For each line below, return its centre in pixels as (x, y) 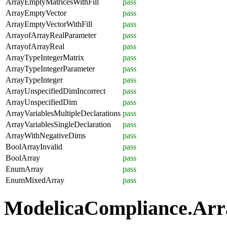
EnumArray (25, 169)
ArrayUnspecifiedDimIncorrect (55, 91)
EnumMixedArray (35, 180)
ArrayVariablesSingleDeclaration (58, 125)
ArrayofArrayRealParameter (51, 35)
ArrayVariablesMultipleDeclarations (63, 113)
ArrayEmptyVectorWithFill (49, 24)
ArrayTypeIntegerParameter (50, 69)
